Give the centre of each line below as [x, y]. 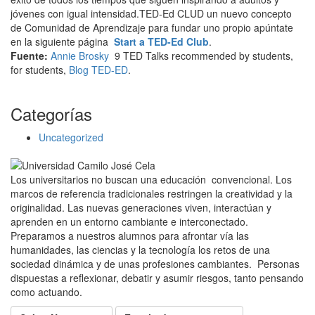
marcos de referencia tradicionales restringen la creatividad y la [152, 194]
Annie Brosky [80, 56]
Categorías [51, 114]
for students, [40, 70]
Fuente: [31, 56]
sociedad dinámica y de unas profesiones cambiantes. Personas [155, 264]
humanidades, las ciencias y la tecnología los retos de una [140, 250]
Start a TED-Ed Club [161, 42]
